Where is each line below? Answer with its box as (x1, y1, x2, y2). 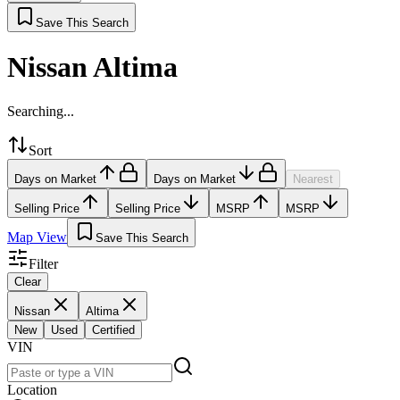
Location (7, 381, 57, 397)
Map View (7, 229, 67, 245)
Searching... (7, 103, 74, 119)
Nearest (293, 171, 333, 186)
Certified (92, 322, 135, 337)
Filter (29, 255, 58, 271)
